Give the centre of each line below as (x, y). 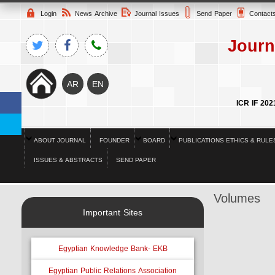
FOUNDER (114, 140)
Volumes (237, 198)
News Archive (96, 14)
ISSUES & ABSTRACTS (68, 160)
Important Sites (113, 213)
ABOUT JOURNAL (60, 140)
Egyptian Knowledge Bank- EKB (113, 249)
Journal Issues (157, 14)
